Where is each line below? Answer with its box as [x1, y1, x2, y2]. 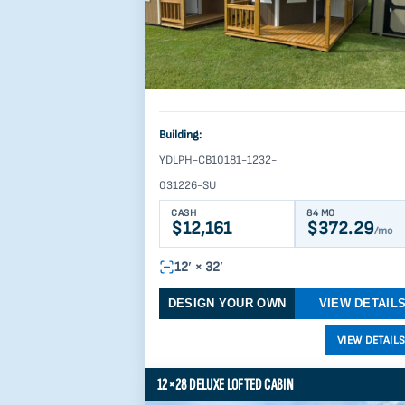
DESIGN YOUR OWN [167, 296, 287, 310]
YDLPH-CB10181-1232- [159, 152, 277, 167]
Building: [159, 127, 204, 142]
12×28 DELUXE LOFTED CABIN [157, 374, 293, 394]
